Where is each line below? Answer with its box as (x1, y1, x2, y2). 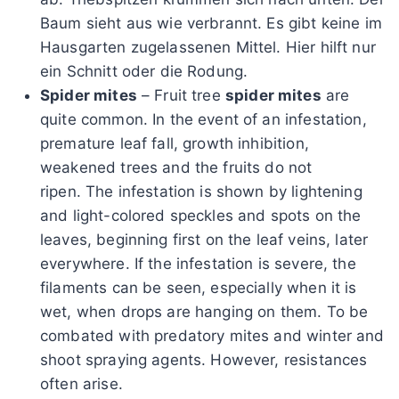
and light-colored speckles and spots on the (40, 206, 362, 224)
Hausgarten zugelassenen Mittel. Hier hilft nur (40, 37, 376, 56)
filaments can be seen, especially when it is (40, 278, 357, 297)
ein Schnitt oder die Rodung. (40, 61, 248, 80)
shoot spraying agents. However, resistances (40, 350, 368, 369)
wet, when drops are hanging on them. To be (40, 302, 369, 321)
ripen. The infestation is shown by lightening (40, 182, 362, 200)
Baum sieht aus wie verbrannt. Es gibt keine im (40, 13, 382, 32)
